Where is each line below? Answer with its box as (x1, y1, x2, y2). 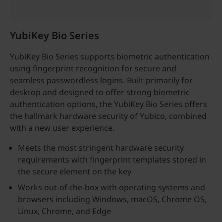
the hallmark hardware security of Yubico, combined (10, 111, 207, 121)
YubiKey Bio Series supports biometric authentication (10, 51, 210, 62)
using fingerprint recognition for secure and (10, 63, 176, 74)
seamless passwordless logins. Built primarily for (10, 75, 193, 86)
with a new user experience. (10, 122, 114, 133)
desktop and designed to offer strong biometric (10, 87, 190, 98)
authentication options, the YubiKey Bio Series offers (10, 99, 207, 110)
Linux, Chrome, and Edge (18, 206, 111, 217)
